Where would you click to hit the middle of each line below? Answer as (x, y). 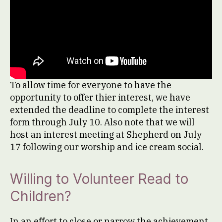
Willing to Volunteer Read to (99, 179)
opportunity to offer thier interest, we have (100, 97)
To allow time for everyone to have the (91, 85)
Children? (43, 196)
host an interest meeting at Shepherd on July (106, 135)
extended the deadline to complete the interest (110, 110)
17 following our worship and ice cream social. (107, 147)
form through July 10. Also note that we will (102, 122)
